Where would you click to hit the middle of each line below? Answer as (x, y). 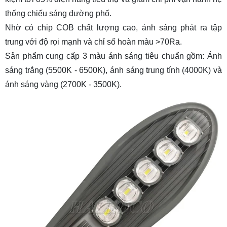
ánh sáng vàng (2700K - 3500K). (63, 84)
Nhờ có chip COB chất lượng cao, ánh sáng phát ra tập (113, 27)
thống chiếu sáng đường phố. (58, 13)
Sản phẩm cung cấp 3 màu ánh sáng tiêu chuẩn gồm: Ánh (113, 56)
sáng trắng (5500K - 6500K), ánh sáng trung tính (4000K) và (113, 70)
